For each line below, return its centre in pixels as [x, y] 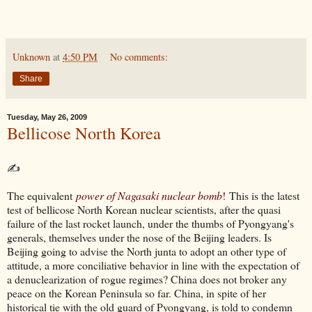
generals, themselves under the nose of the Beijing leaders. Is [139, 237]
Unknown [31, 56]
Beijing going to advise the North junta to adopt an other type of [147, 251]
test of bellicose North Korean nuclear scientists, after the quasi [144, 209]
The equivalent [41, 195]
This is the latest [263, 195]
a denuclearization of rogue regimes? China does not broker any [147, 279]
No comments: [139, 56]
